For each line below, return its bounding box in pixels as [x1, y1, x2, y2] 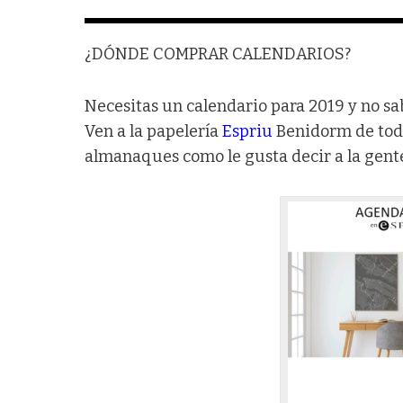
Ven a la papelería [85, 121, 223, 141]
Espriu [222, 121, 273, 141]
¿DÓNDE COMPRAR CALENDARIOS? [85, 43, 352, 64]
